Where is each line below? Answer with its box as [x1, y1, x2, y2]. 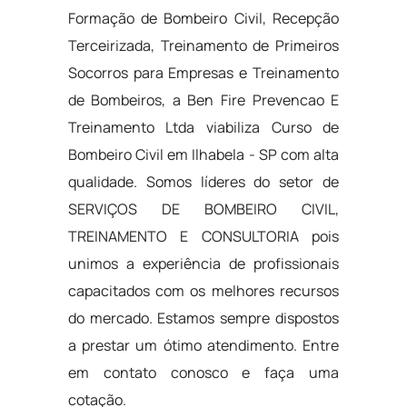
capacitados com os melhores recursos [67, 281, 340, 301]
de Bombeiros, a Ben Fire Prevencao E [67, 90, 340, 110]
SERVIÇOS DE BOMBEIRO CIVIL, [67, 199, 340, 219]
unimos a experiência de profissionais [67, 253, 340, 273]
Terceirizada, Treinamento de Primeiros [67, 35, 340, 55]
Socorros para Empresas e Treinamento [67, 63, 340, 83]
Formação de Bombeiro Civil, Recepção [67, 8, 340, 28]
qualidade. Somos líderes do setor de [67, 172, 340, 192]
